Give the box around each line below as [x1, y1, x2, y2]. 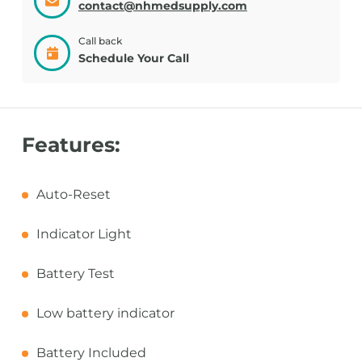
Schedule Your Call [78, 51, 189, 65]
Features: [21, 133, 120, 157]
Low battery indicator [36, 305, 175, 321]
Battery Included [36, 345, 146, 360]
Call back [78, 35, 122, 47]
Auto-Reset [36, 187, 111, 202]
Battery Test [36, 266, 115, 281]
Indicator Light [36, 226, 132, 242]
